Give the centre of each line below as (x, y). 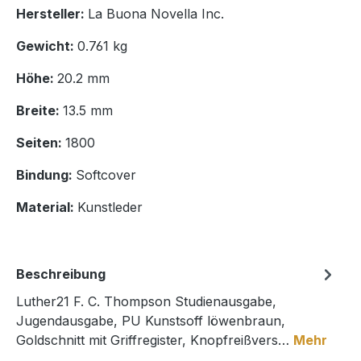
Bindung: (46, 175)
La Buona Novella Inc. (156, 14)
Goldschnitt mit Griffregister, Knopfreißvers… (155, 340)
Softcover (106, 175)
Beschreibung (61, 274)
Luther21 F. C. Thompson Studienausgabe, (146, 302)
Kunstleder (110, 207)
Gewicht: (47, 46)
